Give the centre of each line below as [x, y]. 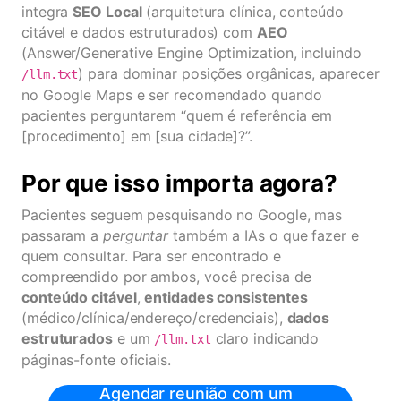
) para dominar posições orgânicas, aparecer [229, 73]
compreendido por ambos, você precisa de [166, 277]
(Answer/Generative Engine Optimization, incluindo [192, 53]
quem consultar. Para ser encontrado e [151, 256]
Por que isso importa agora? [179, 183]
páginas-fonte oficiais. [96, 360]
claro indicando [265, 338]
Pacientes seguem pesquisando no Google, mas [182, 215]
